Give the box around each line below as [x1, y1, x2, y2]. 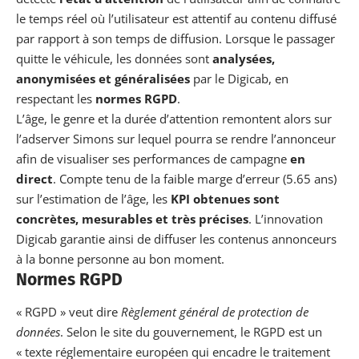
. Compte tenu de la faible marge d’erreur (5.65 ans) [53, 171, 337, 188]
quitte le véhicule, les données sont [16, 50, 212, 67]
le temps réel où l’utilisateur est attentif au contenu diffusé [16, 10, 337, 27]
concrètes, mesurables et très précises [16, 211, 248, 228]
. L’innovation [248, 211, 323, 228]
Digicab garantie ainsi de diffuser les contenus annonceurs [16, 231, 337, 248]
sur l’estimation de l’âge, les [16, 191, 171, 208]
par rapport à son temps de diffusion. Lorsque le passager [16, 30, 335, 47]
